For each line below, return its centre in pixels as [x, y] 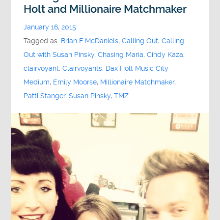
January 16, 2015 [50, 27]
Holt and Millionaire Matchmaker [105, 9]
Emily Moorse [75, 82]
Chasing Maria [121, 55]
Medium [37, 82]
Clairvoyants [82, 69]
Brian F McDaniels [90, 41]
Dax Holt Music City [137, 69]
